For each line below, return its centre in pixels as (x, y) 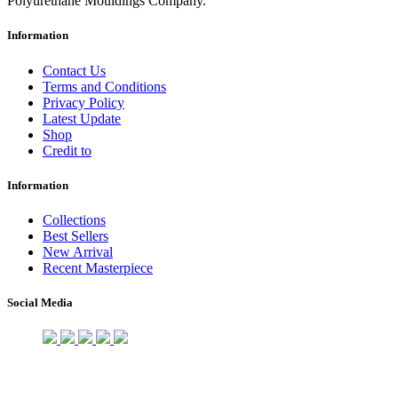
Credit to (67, 150)
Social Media (40, 303)
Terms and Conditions (104, 86)
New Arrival (78, 251)
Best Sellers (76, 235)
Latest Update (82, 118)
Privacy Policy (84, 102)
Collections (74, 219)
